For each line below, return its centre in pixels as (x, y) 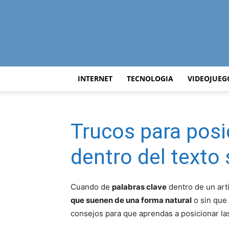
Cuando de (91, 187)
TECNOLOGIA (150, 78)
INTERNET (95, 78)
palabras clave (139, 187)
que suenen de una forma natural (131, 200)
